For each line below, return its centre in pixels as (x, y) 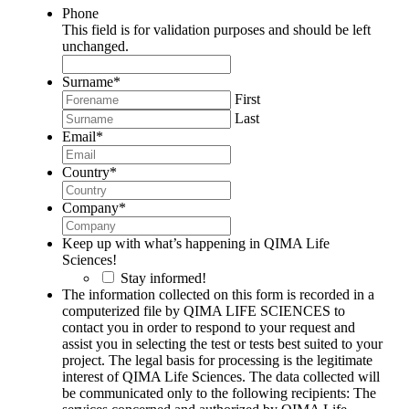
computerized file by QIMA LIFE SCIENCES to (204, 311)
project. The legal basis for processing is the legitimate (217, 361)
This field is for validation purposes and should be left (216, 30)
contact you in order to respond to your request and (209, 328)
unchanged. (95, 47)
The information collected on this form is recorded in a (218, 295)
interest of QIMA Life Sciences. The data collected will (221, 377)
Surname (88, 82)
